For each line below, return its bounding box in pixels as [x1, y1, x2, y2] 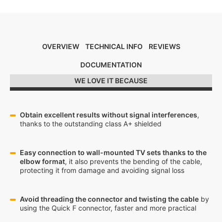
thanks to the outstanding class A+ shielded [20, 119, 162, 128]
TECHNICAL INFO [85, 42, 143, 51]
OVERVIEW [42, 42, 79, 51]
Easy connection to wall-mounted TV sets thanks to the [20, 148, 207, 157]
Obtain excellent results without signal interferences [20, 111, 197, 119]
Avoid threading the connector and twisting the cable [20, 195, 199, 203]
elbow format [20, 157, 65, 166]
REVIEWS [148, 42, 180, 51]
